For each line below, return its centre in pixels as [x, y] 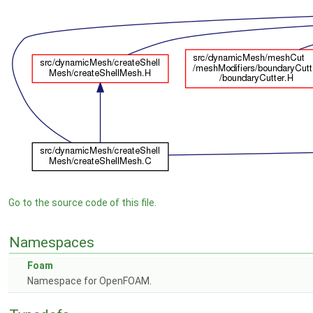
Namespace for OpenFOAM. [89, 281]
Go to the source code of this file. [82, 203]
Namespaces [52, 242]
